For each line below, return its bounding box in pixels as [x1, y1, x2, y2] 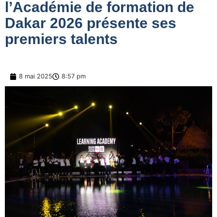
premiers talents [5, 31, 118, 47]
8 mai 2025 [19, 72, 52, 80]
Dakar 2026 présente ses [5, 15, 176, 31]
